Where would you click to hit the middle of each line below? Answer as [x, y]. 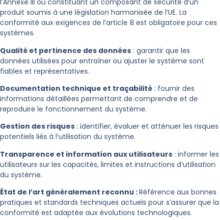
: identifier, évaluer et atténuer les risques [147, 126]
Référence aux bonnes [178, 192]
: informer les [196, 154]
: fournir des [173, 89]
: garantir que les [161, 50]
